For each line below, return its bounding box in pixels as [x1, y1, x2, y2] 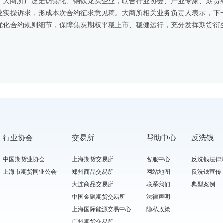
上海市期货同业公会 [3, 168, 57, 175]
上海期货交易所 [72, 156, 113, 163]
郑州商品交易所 [72, 168, 113, 175]
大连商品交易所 [72, 181, 113, 188]
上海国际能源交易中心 [72, 206, 131, 213]
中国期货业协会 [3, 156, 45, 163]
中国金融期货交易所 [72, 193, 125, 200]
